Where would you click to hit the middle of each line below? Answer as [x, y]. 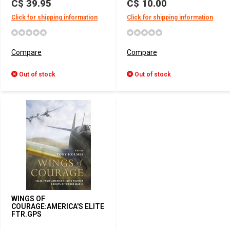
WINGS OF [28, 199]
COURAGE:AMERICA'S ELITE [58, 206]
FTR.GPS [26, 214]
